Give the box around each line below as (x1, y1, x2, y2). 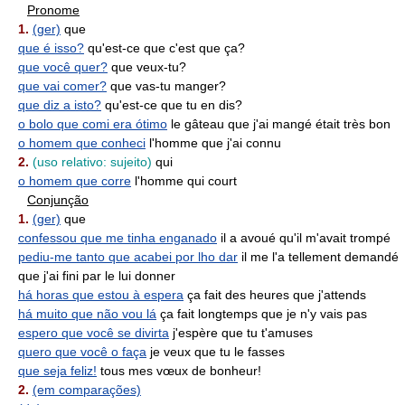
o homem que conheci (18, 136, 146, 150)
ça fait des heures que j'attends (184, 287, 366, 302)
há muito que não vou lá (18, 306, 156, 321)
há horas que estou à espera (18, 287, 184, 302)
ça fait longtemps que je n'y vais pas (156, 306, 367, 321)
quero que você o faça (18, 344, 146, 359)
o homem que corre (18, 174, 131, 188)
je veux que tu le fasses (146, 344, 285, 359)
